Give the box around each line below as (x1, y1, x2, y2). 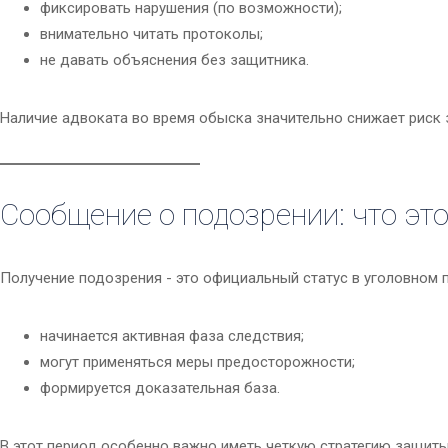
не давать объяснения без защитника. (40, 51, 309, 70)
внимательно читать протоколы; (40, 25, 263, 44)
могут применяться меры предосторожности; (40, 353, 355, 372)
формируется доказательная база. (40, 379, 280, 398)
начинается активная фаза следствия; (40, 327, 304, 346)
